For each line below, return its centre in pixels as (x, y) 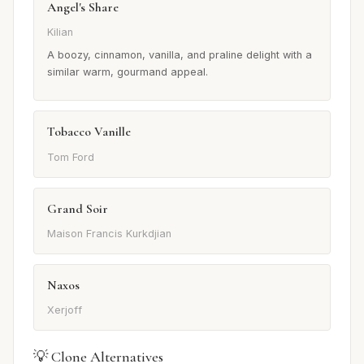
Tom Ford (71, 157)
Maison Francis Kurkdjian (109, 233)
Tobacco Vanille (89, 132)
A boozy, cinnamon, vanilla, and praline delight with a (180, 55)
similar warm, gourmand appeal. (128, 72)
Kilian (60, 32)
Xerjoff (65, 310)
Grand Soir (78, 208)
